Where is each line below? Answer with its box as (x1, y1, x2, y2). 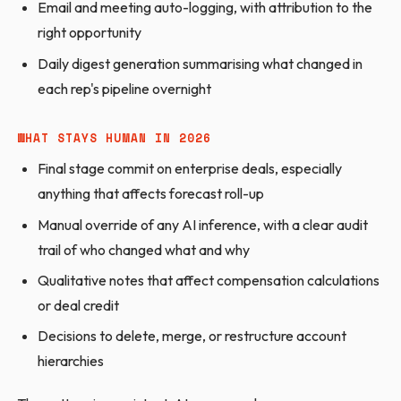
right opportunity (37, 23, 141, 42)
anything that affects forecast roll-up (37, 184, 264, 203)
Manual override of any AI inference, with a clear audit (37, 215, 368, 234)
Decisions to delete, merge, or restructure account (37, 327, 346, 346)
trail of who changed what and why (37, 240, 250, 259)
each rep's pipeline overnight (37, 79, 211, 98)
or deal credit (37, 295, 119, 314)
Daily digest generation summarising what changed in (37, 54, 363, 73)
